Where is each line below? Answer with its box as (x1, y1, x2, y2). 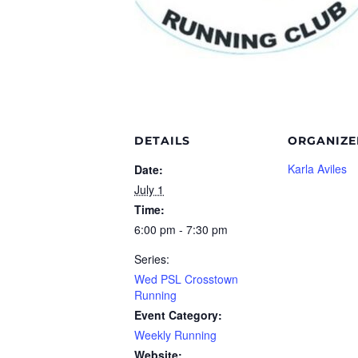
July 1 (134, 181, 164, 197)
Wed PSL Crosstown (134, 271, 238, 287)
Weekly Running (134, 327, 217, 343)
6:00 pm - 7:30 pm (134, 221, 228, 237)
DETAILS (134, 133, 190, 148)
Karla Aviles (288, 161, 347, 177)
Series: (134, 251, 169, 267)
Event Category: (134, 307, 222, 323)
